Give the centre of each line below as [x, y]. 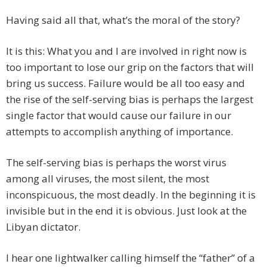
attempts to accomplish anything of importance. [119, 132]
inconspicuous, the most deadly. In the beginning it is [131, 195]
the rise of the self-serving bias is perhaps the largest [130, 100]
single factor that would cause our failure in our [119, 116]
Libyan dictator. [43, 227]
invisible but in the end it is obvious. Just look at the [126, 211]
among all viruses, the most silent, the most [108, 179]
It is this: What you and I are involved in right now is [126, 51]
